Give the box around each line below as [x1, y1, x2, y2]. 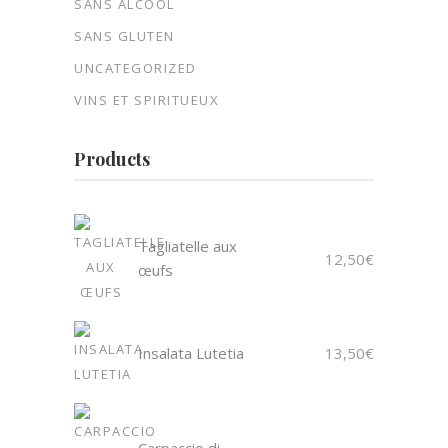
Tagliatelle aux [138, 236, 237, 256]
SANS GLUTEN [74, 27, 175, 45]
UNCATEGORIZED [74, 59, 197, 77]
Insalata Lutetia [138, 343, 244, 363]
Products [74, 147, 150, 171]
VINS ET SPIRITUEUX [74, 91, 219, 109]
